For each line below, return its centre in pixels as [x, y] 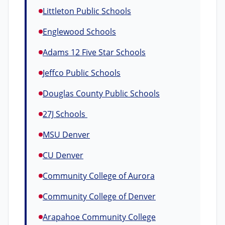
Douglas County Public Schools [101, 93]
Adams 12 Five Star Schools [94, 52]
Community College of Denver [99, 196]
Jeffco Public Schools [82, 73]
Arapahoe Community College [99, 217]
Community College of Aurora [99, 176]
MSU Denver [66, 135]
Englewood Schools [79, 32]
